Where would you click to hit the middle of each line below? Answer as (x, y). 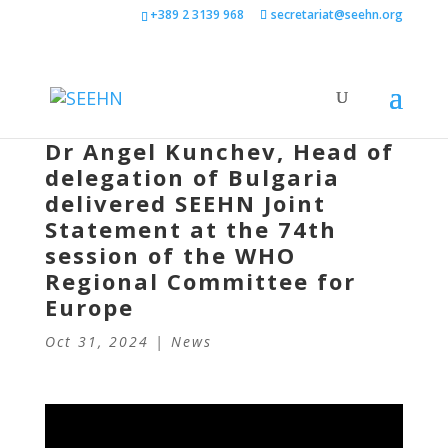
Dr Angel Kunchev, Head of (219, 151)
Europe (89, 307)
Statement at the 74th (190, 229)
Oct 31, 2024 (96, 341)
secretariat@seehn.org (337, 14)
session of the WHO (170, 255)
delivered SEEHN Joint (185, 203)
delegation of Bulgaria (192, 177)
